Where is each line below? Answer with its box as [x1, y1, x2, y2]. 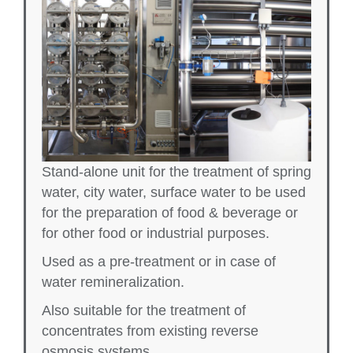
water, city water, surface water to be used [42, 184, 306, 201]
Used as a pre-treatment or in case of [42, 254, 276, 270]
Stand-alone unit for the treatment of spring [42, 164, 311, 180]
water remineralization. [42, 274, 184, 291]
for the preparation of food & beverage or [42, 205, 298, 221]
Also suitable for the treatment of [42, 303, 246, 319]
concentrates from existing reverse [42, 323, 258, 340]
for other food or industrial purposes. [42, 225, 269, 242]
